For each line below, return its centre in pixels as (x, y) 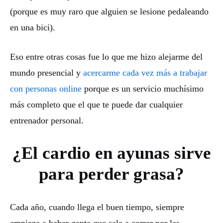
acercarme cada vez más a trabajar (145, 72)
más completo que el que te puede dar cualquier (96, 104)
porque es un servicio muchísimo (143, 88)
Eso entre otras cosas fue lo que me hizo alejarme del (106, 56)
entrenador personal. (47, 120)
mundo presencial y (47, 72)
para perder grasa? (111, 174)
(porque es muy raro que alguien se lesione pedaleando (109, 11)
